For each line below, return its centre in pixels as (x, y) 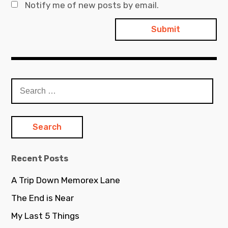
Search (25, 84)
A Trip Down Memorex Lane (66, 180)
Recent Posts (40, 159)
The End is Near (43, 198)
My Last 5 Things (46, 216)
